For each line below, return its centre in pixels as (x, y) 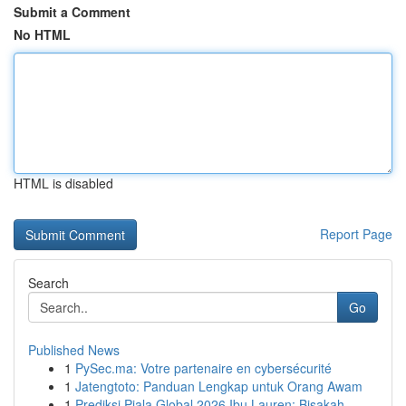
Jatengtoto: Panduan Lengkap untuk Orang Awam (219, 386)
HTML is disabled (63, 183)
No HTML (42, 34)
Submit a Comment (72, 12)
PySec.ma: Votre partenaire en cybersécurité (203, 368)
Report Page (356, 234)
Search (48, 283)
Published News (74, 350)
